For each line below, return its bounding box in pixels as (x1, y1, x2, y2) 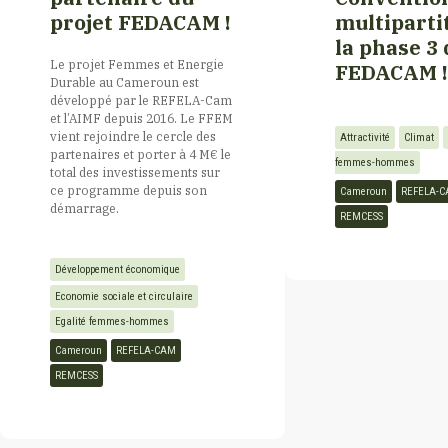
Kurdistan (20, 62, 97, 82)
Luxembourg (20, 314, 117, 334)
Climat (404, 130, 434, 144)
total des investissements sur (50, 164, 220, 181)
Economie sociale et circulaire (55, 289, 193, 303)
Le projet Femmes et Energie (50, 56, 224, 73)
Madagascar (20, 377, 113, 397)
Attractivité (340, 130, 390, 144)
